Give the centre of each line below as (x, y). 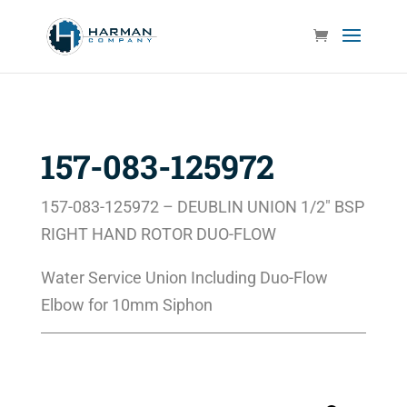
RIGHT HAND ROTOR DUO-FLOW (158, 234)
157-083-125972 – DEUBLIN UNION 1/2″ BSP (202, 207)
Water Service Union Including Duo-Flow (184, 278)
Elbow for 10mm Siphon (126, 305)
